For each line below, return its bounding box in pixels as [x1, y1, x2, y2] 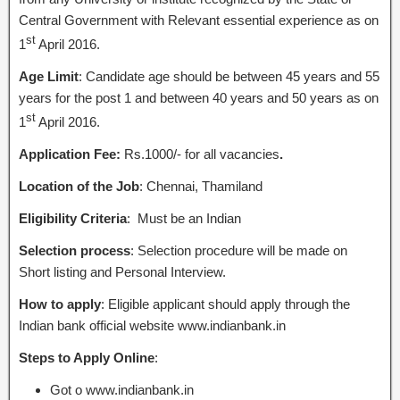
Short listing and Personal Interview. [19, 264, 226, 279]
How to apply [19, 296, 101, 312]
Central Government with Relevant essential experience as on [19, 12, 379, 28]
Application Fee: [19, 146, 124, 162]
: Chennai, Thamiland [139, 179, 262, 194]
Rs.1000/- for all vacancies [124, 146, 279, 162]
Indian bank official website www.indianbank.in [19, 318, 286, 333]
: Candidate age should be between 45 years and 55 [79, 69, 379, 84]
